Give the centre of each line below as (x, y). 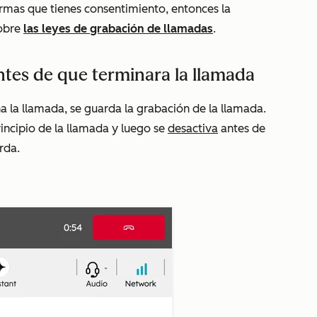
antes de (242, 128)
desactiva (193, 128)
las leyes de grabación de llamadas (118, 29)
